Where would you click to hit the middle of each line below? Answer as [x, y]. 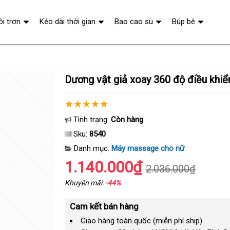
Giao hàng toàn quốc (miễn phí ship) [141, 221]
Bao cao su [133, 22]
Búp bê [183, 22]
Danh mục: [91, 148]
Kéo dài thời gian [67, 22]
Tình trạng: [91, 120]
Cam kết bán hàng [104, 206]
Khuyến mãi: [85, 183]
